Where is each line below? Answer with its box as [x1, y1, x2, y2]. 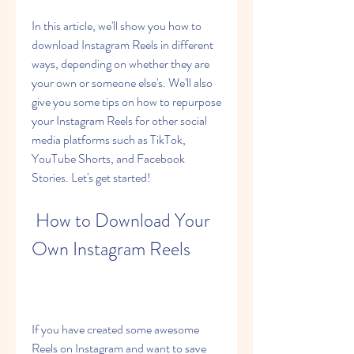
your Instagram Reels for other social [32, 111, 207, 130]
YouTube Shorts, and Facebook [32, 149, 185, 168]
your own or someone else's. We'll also [32, 73, 213, 92]
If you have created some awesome [32, 320, 199, 338]
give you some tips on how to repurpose [32, 92, 221, 111]
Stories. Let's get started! [32, 168, 151, 186]
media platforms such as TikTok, [32, 130, 186, 149]
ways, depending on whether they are [32, 55, 209, 73]
